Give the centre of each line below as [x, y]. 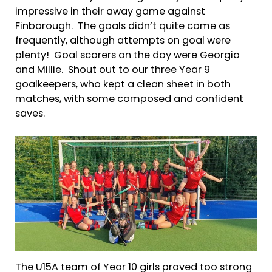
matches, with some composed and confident [129, 99]
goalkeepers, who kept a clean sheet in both [123, 85]
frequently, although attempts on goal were [123, 41]
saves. [31, 114]
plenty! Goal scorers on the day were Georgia [127, 56]
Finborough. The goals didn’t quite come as [123, 26]
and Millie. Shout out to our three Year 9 [113, 70]
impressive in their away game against [110, 12]
